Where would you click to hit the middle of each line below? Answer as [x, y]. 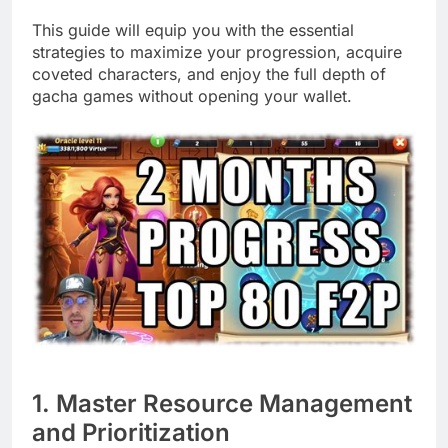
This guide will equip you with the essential [193, 30]
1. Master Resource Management [222, 403]
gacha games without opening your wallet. [192, 96]
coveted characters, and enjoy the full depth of [209, 74]
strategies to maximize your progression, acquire [217, 52]
